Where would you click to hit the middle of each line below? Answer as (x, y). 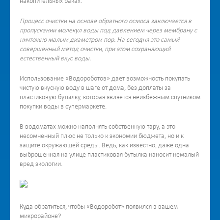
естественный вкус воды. (55, 59)
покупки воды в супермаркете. (63, 107)
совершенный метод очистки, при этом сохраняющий (95, 49)
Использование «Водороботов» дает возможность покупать (105, 79)
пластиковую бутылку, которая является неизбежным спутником (110, 97)
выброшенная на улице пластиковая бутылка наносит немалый (109, 155)
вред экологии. (41, 164)
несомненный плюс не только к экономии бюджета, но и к (102, 136)
